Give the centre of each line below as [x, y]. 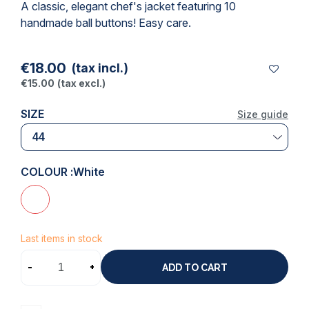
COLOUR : [47, 172]
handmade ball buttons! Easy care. [106, 23]
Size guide [263, 114]
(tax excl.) [81, 83]
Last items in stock [62, 238]
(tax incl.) [100, 68]
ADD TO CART [195, 267]
